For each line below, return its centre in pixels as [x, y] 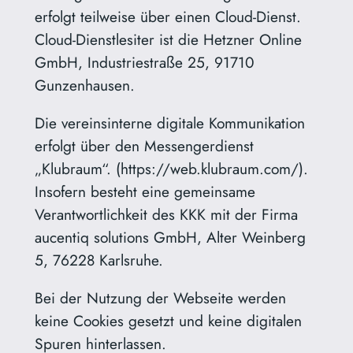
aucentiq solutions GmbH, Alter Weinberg [170, 237]
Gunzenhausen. [84, 85]
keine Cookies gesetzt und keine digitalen [168, 320]
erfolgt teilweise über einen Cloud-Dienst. [167, 16]
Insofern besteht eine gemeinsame [145, 191]
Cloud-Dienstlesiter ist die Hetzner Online [168, 39]
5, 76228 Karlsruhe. [98, 260]
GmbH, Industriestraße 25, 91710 [144, 62]
